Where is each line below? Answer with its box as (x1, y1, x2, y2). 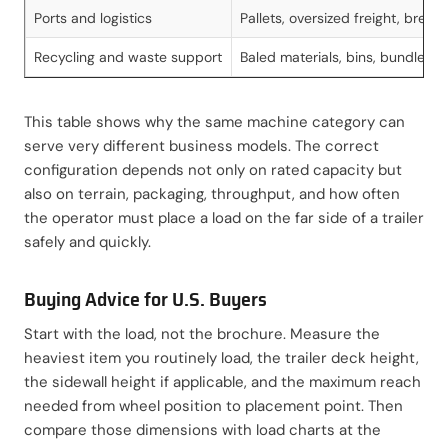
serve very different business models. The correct (24, 135, 379, 156)
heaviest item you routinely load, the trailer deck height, (24, 347, 419, 368)
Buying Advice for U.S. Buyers (24, 282, 267, 315)
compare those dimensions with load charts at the (24, 419, 381, 440)
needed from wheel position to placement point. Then (24, 395, 403, 416)
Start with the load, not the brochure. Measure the (24, 323, 380, 344)
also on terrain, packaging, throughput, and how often (24, 183, 400, 204)
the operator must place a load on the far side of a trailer (24, 207, 424, 228)
